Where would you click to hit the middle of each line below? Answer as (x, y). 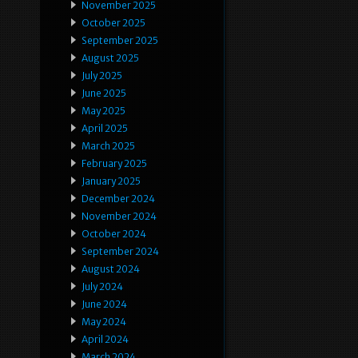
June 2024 (104, 304)
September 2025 (120, 41)
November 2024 (119, 217)
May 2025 (103, 111)
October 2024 (114, 234)
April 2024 (105, 340)
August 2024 (111, 269)
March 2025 (108, 146)
